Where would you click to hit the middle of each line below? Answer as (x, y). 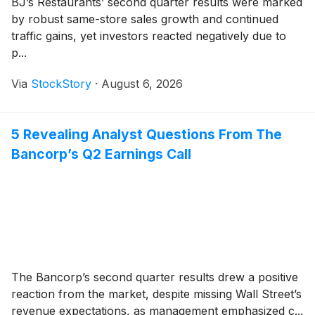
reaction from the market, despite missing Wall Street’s (156, 294)
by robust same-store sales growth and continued (145, 19)
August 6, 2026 (142, 83)
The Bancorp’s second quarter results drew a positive (155, 277)
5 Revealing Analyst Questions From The (147, 134)
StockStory (61, 83)
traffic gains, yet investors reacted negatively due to (149, 36)
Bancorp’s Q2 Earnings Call (101, 154)
